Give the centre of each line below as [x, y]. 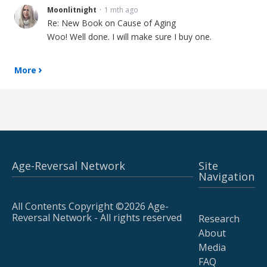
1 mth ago [121, 10]
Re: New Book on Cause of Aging [111, 23]
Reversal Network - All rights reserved [97, 218]
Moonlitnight [72, 10]
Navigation [226, 176]
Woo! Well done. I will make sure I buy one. [129, 37]
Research [219, 219]
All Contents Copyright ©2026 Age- [90, 206]
